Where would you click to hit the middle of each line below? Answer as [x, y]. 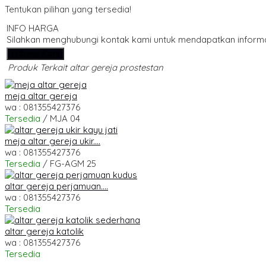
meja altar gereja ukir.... [53, 141]
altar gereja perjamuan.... [56, 186]
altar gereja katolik [44, 232]
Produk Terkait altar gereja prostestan [85, 68]
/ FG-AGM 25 [68, 164]
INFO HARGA [33, 28]
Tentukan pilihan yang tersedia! [68, 9]
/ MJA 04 [60, 119]
